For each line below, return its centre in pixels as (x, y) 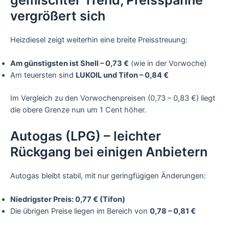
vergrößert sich (58, 16)
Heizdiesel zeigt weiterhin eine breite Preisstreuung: (99, 40)
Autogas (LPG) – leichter (86, 136)
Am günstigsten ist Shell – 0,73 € (70, 64)
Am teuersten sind (43, 75)
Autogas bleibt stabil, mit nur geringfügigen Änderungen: (108, 176)
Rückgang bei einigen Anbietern (109, 152)
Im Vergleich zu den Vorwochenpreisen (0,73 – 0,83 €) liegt (113, 98)
